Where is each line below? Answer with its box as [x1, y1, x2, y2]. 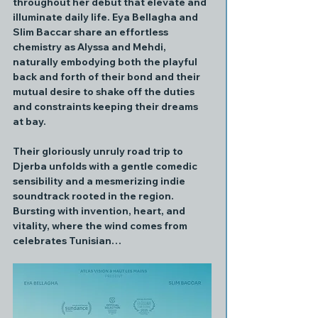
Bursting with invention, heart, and [13, 204, 187, 217]
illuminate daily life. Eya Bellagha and [13, 11, 200, 23]
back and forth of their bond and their [13, 70, 202, 83]
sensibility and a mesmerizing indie [13, 175, 187, 187]
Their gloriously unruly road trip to [13, 145, 185, 158]
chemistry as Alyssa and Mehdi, [13, 40, 168, 53]
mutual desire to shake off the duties [13, 85, 197, 98]
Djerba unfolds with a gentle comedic [13, 160, 199, 172]
